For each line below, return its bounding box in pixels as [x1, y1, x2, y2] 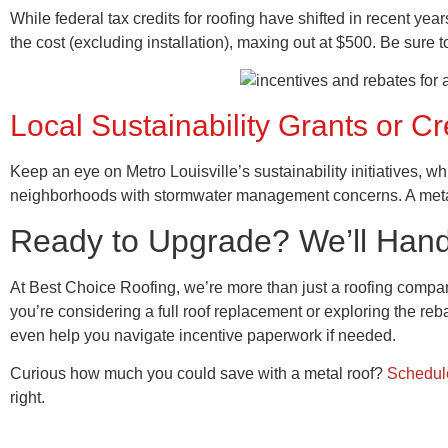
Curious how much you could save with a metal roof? [10, 365, 387, 383]
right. [10, 389, 45, 407]
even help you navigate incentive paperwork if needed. [10, 326, 396, 344]
